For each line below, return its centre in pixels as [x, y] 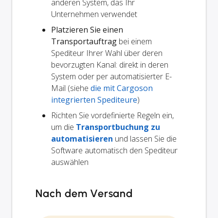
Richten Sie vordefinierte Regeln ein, [112, 115]
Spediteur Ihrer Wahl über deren [107, 53]
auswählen [70, 162]
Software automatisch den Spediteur [114, 150]
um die [64, 127]
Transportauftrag [84, 41]
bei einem [134, 41]
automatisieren [82, 138]
